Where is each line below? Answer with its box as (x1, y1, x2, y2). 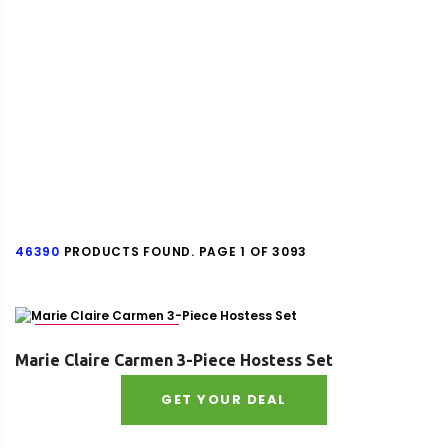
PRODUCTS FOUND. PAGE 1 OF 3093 (59, 243, 307, 260)
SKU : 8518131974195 (45, 330, 169, 343)
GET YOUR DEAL (161, 390, 287, 409)
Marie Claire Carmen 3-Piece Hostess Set (15, 351, 333, 369)
